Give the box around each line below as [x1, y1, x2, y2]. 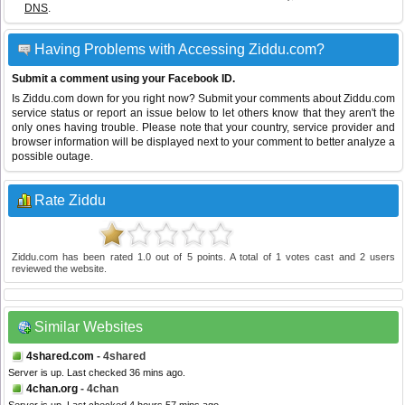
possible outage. [12, 150, 93, 164]
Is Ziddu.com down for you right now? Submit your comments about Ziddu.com [12, 92, 395, 106]
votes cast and [280, 251, 360, 263]
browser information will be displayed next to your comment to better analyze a [12, 136, 395, 149]
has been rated [58, 251, 137, 263]
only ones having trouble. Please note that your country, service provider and [12, 121, 395, 135]
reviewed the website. [12, 263, 107, 275]
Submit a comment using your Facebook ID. [12, 72, 235, 86]
